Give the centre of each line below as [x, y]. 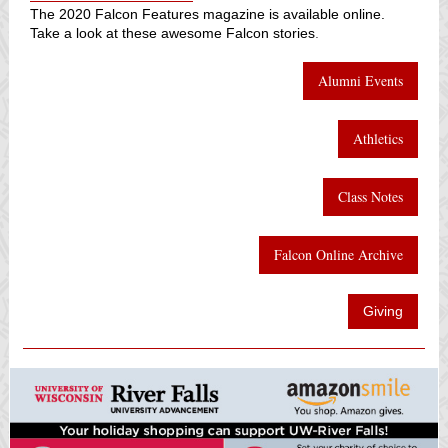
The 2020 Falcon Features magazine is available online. [207, 14]
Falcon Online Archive [338, 254]
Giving [383, 311]
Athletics [378, 138]
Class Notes [370, 196]
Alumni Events [360, 80]
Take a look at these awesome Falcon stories [172, 33]
